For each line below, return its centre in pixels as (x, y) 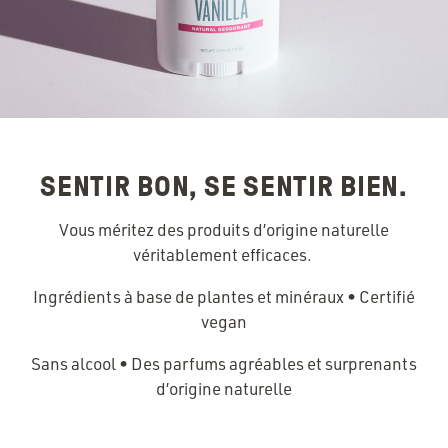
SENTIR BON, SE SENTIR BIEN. (224, 186)
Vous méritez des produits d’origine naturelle (224, 229)
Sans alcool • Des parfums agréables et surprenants (224, 363)
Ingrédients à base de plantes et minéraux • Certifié (224, 296)
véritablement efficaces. (224, 254)
